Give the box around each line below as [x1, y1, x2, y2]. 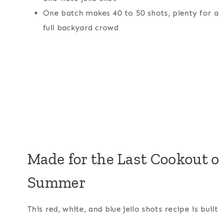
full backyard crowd [43, 22, 119, 32]
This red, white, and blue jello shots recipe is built [27, 204, 218, 214]
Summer [27, 173, 86, 192]
